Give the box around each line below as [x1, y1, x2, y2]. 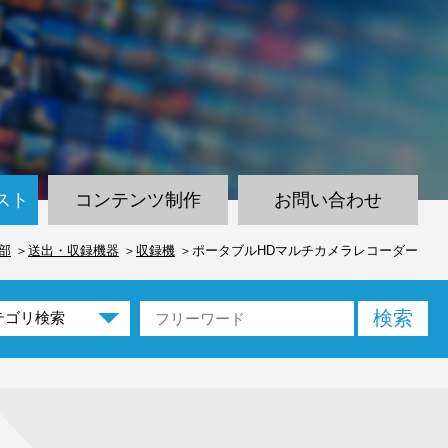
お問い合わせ [274, 190, 382, 210]
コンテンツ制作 [75, 190, 201, 210]
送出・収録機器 [28, 243, 119, 258]
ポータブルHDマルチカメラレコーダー [192, 243, 418, 258]
